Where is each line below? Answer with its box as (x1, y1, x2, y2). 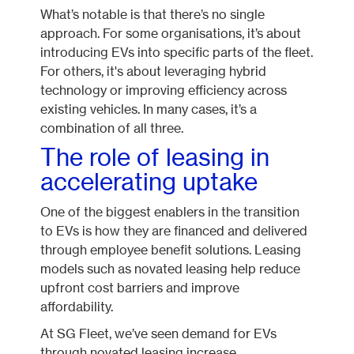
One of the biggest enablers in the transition (40, 204, 300, 220)
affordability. (40, 299, 114, 314)
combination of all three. (40, 120, 184, 136)
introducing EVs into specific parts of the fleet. (40, 44, 314, 60)
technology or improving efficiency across (40, 82, 288, 98)
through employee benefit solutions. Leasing (40, 242, 302, 258)
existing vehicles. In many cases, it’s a (40, 101, 258, 117)
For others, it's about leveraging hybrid (40, 63, 267, 79)
